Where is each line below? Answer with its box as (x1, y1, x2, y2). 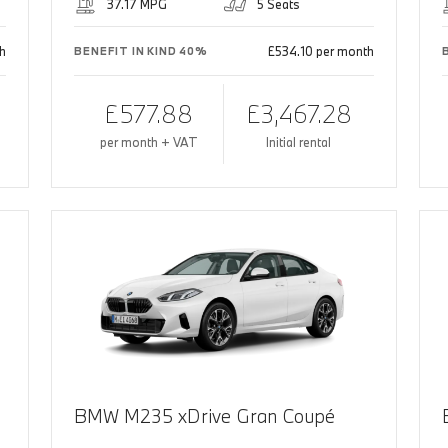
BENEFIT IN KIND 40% (74, 44, 208, 59)
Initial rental (266, 134, 332, 151)
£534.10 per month (267, 43, 374, 60)
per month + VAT (99, 134, 198, 151)
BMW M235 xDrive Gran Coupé (74, 404, 336, 429)
